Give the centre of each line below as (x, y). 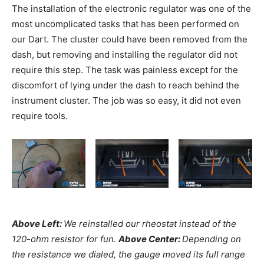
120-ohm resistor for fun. (65, 239)
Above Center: (150, 239)
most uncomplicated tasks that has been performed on (126, 24)
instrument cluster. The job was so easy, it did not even (126, 101)
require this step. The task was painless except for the (125, 70)
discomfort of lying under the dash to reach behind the (126, 85)
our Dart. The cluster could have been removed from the (130, 39)
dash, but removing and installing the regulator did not (125, 55)
